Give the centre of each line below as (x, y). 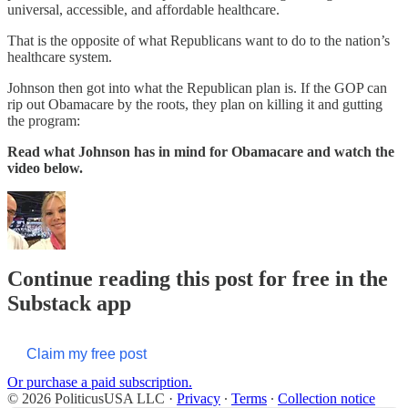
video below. (45, 168)
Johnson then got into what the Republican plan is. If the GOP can (197, 87)
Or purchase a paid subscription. (100, 382)
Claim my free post (87, 354)
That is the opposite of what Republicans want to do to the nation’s (199, 40)
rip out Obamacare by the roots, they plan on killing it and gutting (195, 104)
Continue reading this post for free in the (198, 279)
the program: (44, 120)
